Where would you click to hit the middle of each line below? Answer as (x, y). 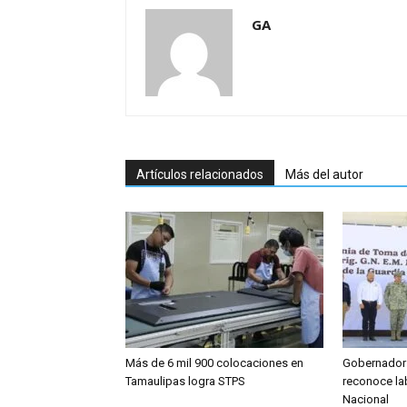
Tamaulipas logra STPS (185, 381)
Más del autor (324, 174)
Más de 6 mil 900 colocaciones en (214, 363)
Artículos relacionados (200, 174)
